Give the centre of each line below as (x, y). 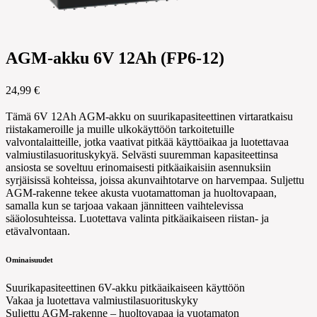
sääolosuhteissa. (42, 219)
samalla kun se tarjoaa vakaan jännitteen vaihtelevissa (125, 206)
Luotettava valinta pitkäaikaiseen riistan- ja (174, 219)
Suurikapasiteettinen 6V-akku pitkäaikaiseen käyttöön (125, 288)
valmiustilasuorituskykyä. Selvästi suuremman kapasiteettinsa (142, 155)
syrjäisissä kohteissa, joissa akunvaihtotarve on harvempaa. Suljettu (155, 180)
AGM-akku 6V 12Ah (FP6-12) (115, 58)
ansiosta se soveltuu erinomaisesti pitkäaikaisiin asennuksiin (138, 168)
